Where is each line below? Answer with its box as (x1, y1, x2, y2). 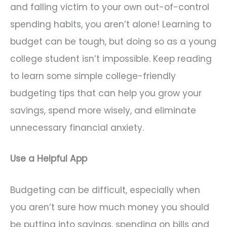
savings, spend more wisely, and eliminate (10, 104, 196, 117)
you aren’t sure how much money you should (10, 201, 209, 214)
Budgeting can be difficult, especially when (10, 184, 200, 197)
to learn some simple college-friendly (10, 69, 176, 82)
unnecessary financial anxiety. (10, 121, 144, 134)
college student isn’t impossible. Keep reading (10, 52, 212, 65)
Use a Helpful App (10, 153, 87, 165)
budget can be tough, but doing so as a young (10, 35, 216, 48)
